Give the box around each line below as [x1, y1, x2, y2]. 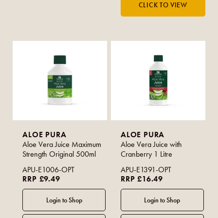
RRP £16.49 [121, 174, 163, 184]
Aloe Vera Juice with [121, 140, 182, 149]
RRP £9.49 [22, 174, 60, 184]
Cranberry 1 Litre [121, 149, 173, 159]
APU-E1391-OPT [121, 165, 172, 175]
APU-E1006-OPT [22, 165, 75, 175]
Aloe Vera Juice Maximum [22, 140, 102, 149]
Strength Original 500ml [22, 149, 96, 159]
